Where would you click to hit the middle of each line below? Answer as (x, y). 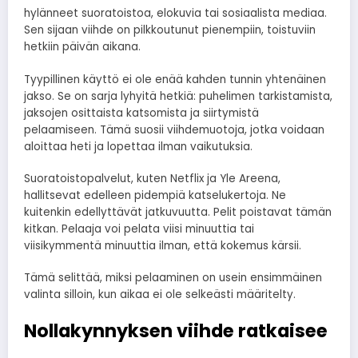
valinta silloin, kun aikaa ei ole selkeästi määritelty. (160, 294)
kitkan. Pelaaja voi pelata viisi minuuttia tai (139, 229)
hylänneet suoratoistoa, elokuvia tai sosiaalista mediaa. (175, 14)
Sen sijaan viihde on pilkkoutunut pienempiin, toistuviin (170, 30)
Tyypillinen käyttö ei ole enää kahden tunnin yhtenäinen (175, 79)
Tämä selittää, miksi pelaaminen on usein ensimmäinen (173, 278)
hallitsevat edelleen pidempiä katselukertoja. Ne (155, 195)
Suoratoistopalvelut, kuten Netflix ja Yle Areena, (152, 178)
